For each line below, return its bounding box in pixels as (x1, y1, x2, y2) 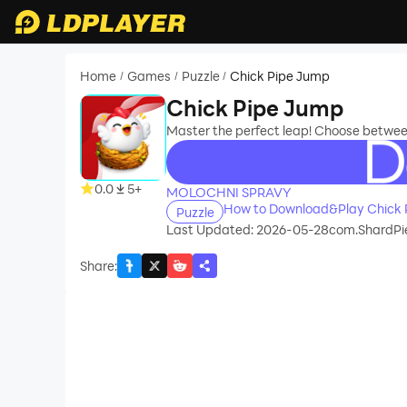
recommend (164, 135, 249, 155)
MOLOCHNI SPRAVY (165, 184, 291, 202)
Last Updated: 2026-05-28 (165, 221, 329, 238)
